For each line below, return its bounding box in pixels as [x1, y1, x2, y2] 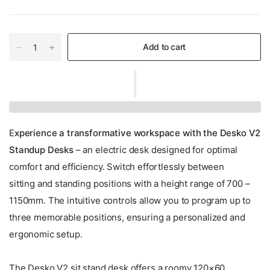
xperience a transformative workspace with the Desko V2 [14, 127, 261, 139]
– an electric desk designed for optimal [73, 143, 237, 155]
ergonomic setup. [9, 228, 83, 240]
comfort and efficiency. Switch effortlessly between [9, 160, 224, 172]
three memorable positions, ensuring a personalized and [9, 211, 245, 223]
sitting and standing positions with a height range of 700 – [9, 177, 250, 189]
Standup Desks [9, 143, 74, 155]
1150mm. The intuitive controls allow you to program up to [9, 194, 251, 206]
